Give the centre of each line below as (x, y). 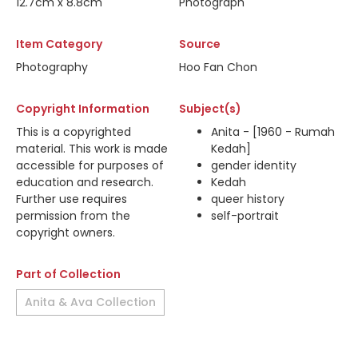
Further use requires (72, 199)
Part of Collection (68, 274)
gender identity (254, 165)
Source (200, 44)
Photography (52, 67)
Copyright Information (83, 109)
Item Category (59, 44)
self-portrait (245, 216)
